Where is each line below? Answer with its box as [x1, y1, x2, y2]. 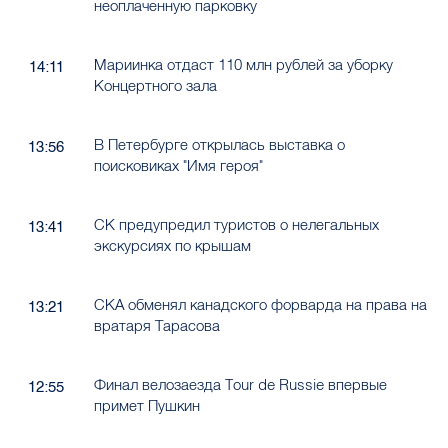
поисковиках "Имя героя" [93, 155, 263, 175]
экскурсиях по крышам [93, 235, 251, 255]
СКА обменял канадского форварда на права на [93, 294, 427, 314]
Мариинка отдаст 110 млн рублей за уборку [93, 54, 393, 74]
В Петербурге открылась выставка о [93, 134, 345, 154]
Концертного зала [93, 75, 217, 95]
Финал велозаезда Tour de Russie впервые [93, 374, 387, 394]
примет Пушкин [93, 395, 200, 415]
